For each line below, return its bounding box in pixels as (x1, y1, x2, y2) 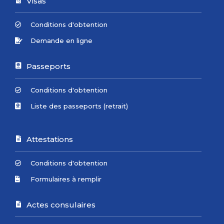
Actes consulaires (26, 199, 95, 209)
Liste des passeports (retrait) (30, 101, 128, 110)
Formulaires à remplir (30, 174, 102, 183)
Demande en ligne (30, 36, 93, 44)
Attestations (26, 134, 73, 144)
